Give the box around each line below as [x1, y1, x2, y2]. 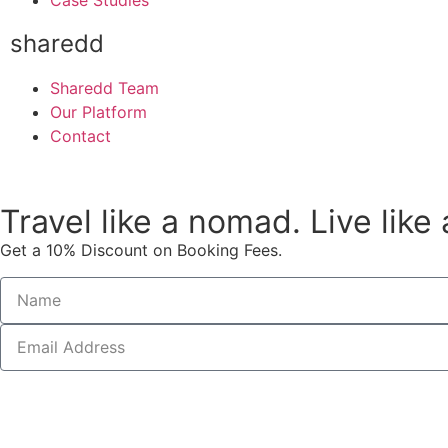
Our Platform [50, 102, 147, 123]
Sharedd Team [50, 78, 159, 99]
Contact [50, 126, 111, 147]
